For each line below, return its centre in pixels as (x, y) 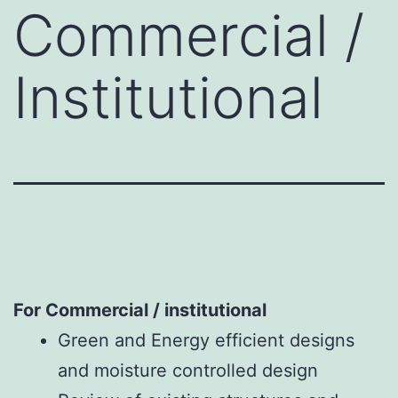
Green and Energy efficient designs (206, 341)
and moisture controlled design (191, 371)
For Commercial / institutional (140, 310)
